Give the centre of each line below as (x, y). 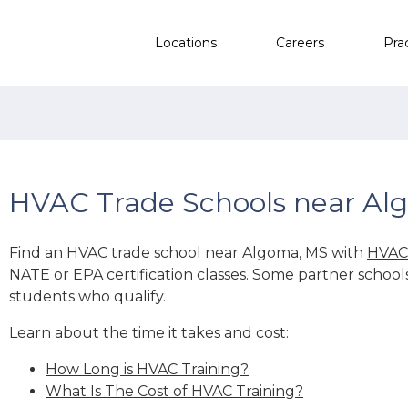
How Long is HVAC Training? (147, 369)
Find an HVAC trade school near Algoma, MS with (188, 252)
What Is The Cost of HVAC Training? (174, 391)
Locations (186, 42)
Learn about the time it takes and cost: (149, 332)
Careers (300, 42)
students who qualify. (87, 296)
